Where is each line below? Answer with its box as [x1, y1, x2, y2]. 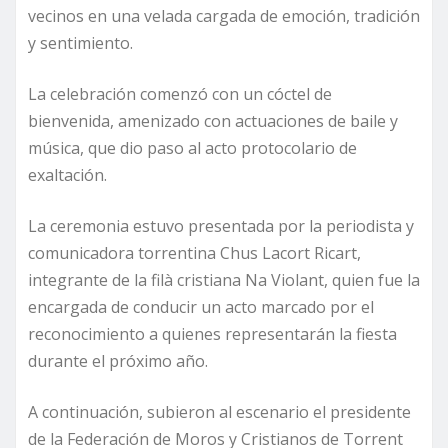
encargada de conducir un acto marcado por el [28, 296, 374, 319]
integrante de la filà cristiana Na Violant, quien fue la [28, 269, 420, 292]
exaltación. [28, 164, 107, 187]
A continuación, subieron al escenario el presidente [28, 401, 411, 424]
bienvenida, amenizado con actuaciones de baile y [28, 110, 398, 133]
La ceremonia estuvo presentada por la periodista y [28, 215, 414, 238]
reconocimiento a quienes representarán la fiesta [28, 323, 397, 346]
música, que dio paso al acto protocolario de [28, 137, 357, 160]
